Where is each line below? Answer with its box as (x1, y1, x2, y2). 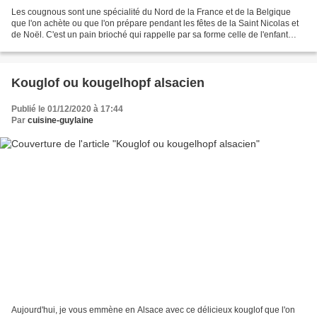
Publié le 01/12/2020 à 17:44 (11, 104, 123, 115)
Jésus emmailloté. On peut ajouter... (11, 41, 148, 52)
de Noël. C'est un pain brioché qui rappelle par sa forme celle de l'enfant (11, 30, 288, 40)
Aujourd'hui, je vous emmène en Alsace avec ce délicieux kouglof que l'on (11, 304, 295, 315)
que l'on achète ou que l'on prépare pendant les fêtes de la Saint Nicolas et (11, 18, 299, 29)
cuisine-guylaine (28, 115, 93, 126)
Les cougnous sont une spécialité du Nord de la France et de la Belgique (11, 7, 291, 18)
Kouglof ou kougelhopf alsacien (11, 76, 204, 91)
